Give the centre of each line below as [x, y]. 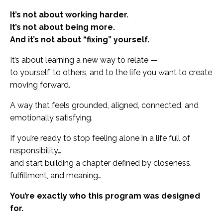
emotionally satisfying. [51, 118]
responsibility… [36, 151]
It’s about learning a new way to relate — [84, 60]
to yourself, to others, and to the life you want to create [111, 73]
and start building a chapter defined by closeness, [101, 163]
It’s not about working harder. [69, 15]
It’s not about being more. [62, 27]
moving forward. [40, 85]
